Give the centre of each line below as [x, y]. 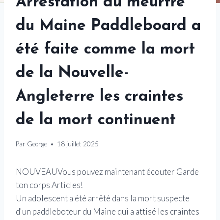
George [37, 144]
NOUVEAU [37, 172]
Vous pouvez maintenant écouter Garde [128, 172]
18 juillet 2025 [78, 144]
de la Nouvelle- [72, 73]
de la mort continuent [96, 121]
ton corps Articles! [49, 185]
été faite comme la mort [105, 50]
